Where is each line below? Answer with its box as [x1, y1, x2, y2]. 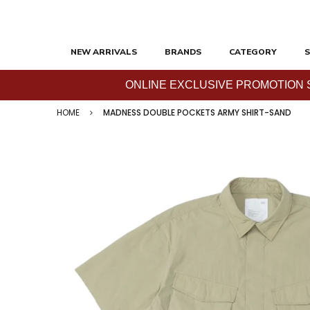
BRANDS [165, 46, 201, 57]
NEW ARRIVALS [71, 46, 137, 57]
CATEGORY [229, 46, 277, 57]
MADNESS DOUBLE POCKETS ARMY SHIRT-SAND [103, 107, 291, 118]
